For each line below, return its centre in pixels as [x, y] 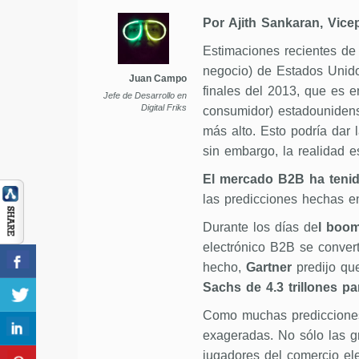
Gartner [268, 267]
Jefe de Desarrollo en [145, 95]
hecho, [224, 267]
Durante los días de [260, 227]
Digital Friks [163, 107]
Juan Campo [157, 78]
